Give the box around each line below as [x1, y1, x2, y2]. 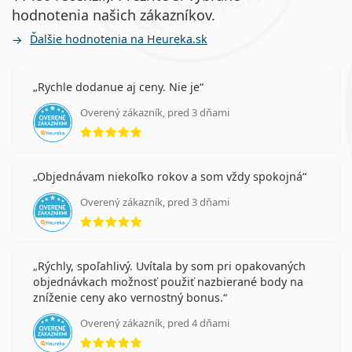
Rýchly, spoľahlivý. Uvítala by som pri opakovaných [38, 258, 306, 274]
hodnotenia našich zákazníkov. [12, 5, 215, 25]
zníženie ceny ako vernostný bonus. [33, 290, 223, 306]
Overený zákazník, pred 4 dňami [80, 316, 229, 331]
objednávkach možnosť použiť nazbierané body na [33, 274, 303, 290]
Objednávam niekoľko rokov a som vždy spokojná [37, 169, 302, 185]
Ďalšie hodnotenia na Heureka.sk [30, 31, 207, 47]
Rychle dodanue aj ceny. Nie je [38, 79, 200, 95]
